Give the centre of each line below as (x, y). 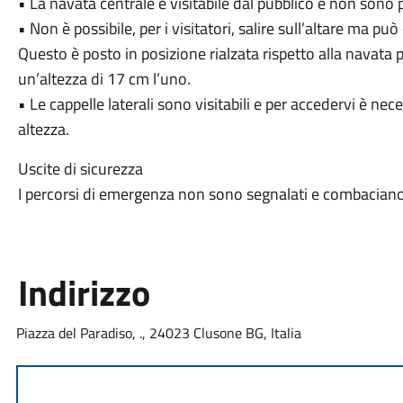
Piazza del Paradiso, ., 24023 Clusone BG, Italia (158, 333)
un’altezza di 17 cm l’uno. (104, 79)
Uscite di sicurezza (82, 169)
